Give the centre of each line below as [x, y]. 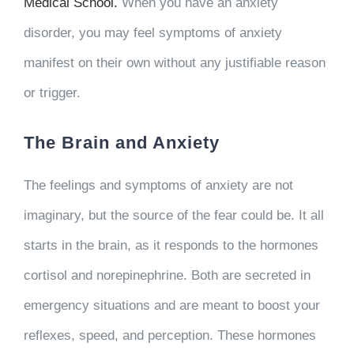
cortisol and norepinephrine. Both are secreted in [167, 275]
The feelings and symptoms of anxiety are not [158, 185]
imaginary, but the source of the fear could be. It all [173, 215]
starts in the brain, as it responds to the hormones [171, 245]
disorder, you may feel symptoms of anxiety [153, 32]
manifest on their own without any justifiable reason [174, 62]
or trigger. [52, 92]
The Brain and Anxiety [121, 142]
